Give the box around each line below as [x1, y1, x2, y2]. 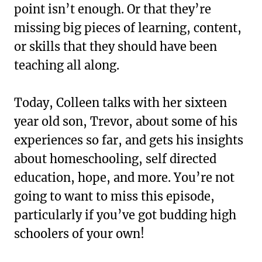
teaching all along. [14, 57, 119, 73]
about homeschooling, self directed [14, 151, 216, 166]
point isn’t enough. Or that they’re [14, 1, 211, 16]
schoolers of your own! [14, 226, 144, 241]
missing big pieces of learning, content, [14, 20, 242, 35]
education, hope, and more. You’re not [14, 170, 235, 185]
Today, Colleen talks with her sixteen [14, 95, 227, 110]
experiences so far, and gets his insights [14, 132, 243, 147]
